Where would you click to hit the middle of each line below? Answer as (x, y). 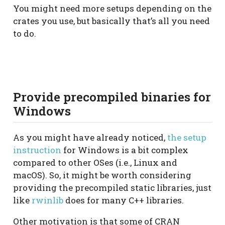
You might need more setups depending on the (112, 8)
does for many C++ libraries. (123, 200)
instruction (37, 150)
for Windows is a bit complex (125, 150)
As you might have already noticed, (90, 138)
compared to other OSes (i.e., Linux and (95, 163)
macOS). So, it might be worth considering (102, 175)
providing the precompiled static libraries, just (112, 188)
